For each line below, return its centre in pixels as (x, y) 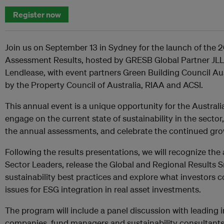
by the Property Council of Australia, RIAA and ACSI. (104, 85)
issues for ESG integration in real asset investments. (103, 189)
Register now (37, 14)
